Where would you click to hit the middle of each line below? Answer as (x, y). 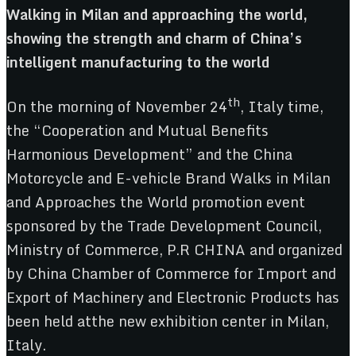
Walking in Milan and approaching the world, (157, 14)
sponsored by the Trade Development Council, (164, 226)
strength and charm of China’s (197, 38)
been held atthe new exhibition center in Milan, (168, 321)
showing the (50, 38)
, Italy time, (282, 107)
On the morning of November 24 (117, 107)
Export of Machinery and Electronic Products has (173, 298)
